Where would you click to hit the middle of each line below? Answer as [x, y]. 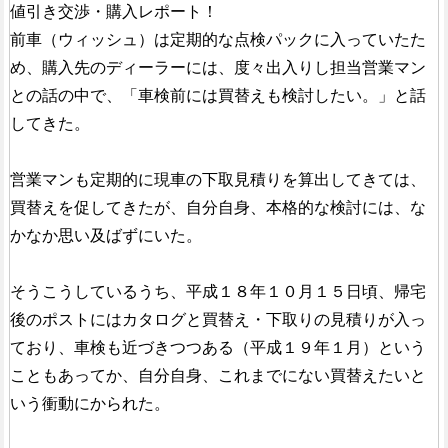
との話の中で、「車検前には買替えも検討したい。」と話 [217, 96]
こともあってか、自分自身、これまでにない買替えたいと [217, 376]
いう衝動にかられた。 [89, 404]
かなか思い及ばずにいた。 [105, 236]
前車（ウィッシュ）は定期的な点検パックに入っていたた [217, 40]
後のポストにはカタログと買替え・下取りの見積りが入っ [217, 320]
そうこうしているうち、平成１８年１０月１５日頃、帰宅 [217, 292]
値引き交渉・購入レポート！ [113, 12]
